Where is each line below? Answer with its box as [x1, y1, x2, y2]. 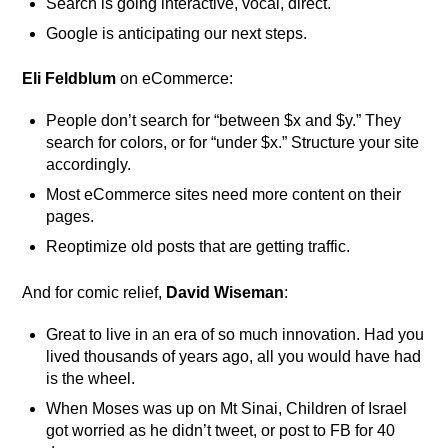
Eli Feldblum [22, 70, 117, 88]
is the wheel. [46, 370, 136, 388]
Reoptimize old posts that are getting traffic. [46, 238, 351, 256]
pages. [46, 208, 95, 226]
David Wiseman [166, 283, 285, 301]
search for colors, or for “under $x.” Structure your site [46, 134, 420, 152]
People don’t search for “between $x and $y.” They [46, 112, 402, 130]
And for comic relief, [22, 283, 167, 301]
